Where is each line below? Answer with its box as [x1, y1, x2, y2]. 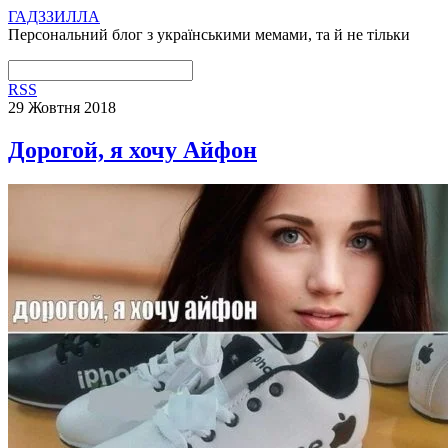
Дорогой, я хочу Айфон [8, 136, 257, 163]
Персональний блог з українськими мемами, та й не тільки [8, 26, 410, 43]
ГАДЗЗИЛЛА [8, 8, 100, 25]
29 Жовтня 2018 [8, 99, 116, 116]
